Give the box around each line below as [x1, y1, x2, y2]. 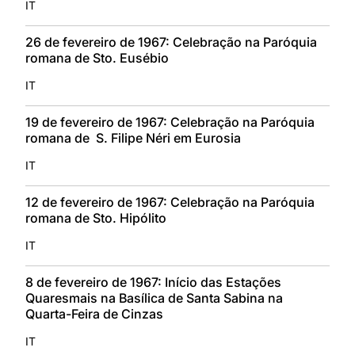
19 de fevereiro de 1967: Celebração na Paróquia [25, 113, 315, 130]
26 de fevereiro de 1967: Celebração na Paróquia [25, 33, 317, 50]
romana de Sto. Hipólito [25, 209, 166, 226]
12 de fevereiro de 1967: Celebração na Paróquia [25, 193, 315, 210]
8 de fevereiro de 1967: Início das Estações [25, 273, 281, 290]
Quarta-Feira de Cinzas [25, 305, 163, 322]
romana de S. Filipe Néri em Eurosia [25, 129, 241, 146]
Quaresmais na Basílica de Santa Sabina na [25, 289, 283, 306]
